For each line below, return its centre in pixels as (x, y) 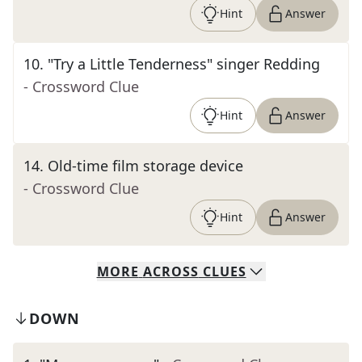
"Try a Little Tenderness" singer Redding (184, 64)
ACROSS (170, 271)
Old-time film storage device (145, 166)
